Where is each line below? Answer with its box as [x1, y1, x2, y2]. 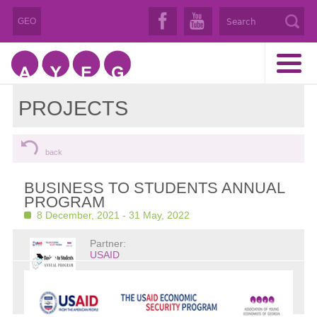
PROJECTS [18, 97, 129, 120]
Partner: [89, 238, 126, 249]
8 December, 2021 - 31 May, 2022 [36, 209, 190, 221]
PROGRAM [23, 193, 105, 211]
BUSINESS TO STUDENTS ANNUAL [23, 179, 284, 197]
